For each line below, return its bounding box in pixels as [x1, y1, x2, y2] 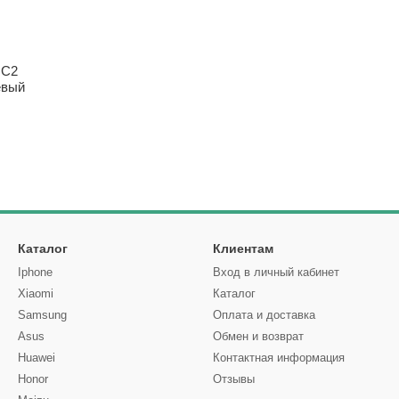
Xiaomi [18, 287, 53, 300]
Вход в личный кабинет [213, 265, 339, 279]
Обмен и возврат [213, 330, 304, 343]
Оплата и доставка [213, 308, 315, 322]
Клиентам [213, 241, 273, 256]
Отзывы [213, 372, 255, 386]
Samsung [18, 308, 67, 322]
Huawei [18, 351, 55, 364]
